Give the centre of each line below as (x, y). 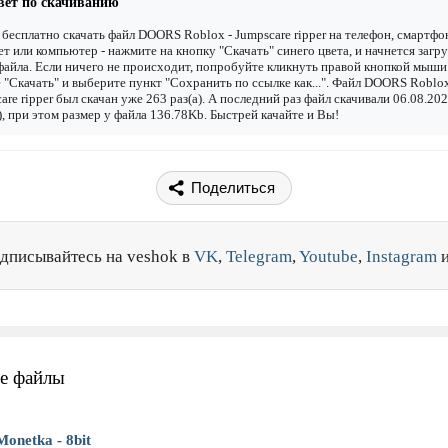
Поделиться (233, 188)
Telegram (259, 257)
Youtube (328, 257)
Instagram (401, 257)
